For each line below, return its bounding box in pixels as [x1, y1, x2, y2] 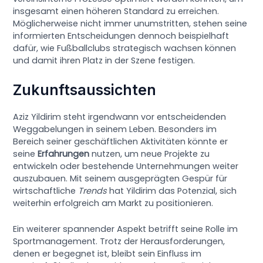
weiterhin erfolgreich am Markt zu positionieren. [13, 197, 214, 209]
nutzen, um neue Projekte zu [89, 147, 210, 160]
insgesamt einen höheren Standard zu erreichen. [13, 5, 220, 17]
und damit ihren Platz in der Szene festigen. [13, 54, 195, 66]
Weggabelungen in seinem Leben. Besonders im [13, 123, 217, 135]
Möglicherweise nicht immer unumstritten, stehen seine [13, 17, 248, 29]
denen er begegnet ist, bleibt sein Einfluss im [13, 248, 202, 260]
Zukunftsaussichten [13, 80, 157, 99]
